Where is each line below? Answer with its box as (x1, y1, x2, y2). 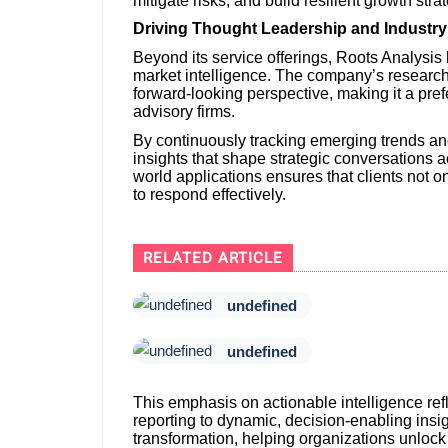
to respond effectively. (133, 185, 286, 203)
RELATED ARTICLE (143, 249, 283, 268)
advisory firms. (133, 102, 235, 120)
